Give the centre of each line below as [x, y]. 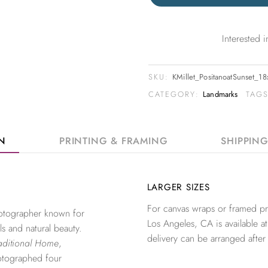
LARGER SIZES [178, 187]
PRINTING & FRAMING [114, 141]
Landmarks [220, 94]
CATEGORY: [176, 94]
